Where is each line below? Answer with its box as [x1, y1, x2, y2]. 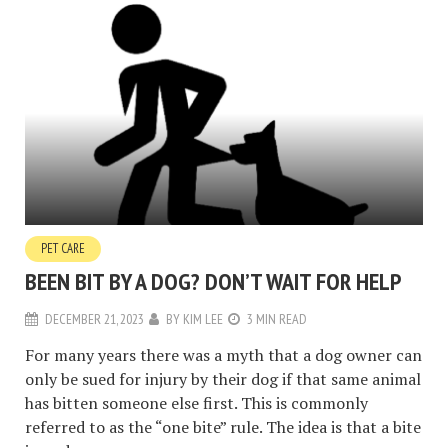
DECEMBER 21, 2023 [45, 309, 144, 328]
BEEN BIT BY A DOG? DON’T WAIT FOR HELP [25, 265, 401, 297]
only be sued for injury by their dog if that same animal [25, 367, 421, 390]
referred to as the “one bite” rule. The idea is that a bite [25, 415, 421, 438]
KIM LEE [183, 309, 223, 328]
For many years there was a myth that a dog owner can [25, 343, 422, 366]
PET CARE [41, 239, 85, 257]
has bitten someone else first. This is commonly [25, 391, 368, 414]
